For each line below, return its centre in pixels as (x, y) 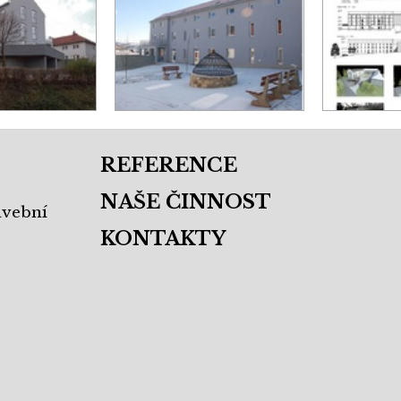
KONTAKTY (163, 239)
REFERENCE (169, 166)
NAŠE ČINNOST (186, 203)
